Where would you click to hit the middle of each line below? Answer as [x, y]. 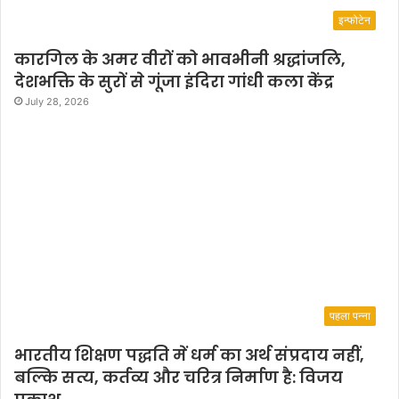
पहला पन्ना [350, 316]
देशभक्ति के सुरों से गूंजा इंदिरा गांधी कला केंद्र [174, 81]
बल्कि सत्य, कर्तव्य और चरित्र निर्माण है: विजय [179, 378]
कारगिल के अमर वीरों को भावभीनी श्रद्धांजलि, [180, 59]
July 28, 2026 [57, 101]
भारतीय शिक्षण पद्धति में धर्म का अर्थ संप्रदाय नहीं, [189, 355]
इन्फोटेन [354, 20]
